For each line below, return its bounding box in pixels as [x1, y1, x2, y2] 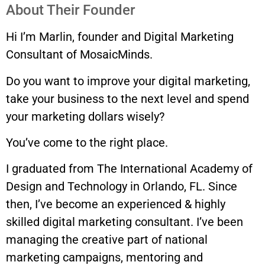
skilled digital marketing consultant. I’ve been [6, 215, 243, 230]
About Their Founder [6, 2, 135, 19]
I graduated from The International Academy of [6, 161, 253, 176]
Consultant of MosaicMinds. [6, 47, 153, 62]
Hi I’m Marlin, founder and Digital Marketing [6, 30, 234, 44]
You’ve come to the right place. [6, 135, 168, 150]
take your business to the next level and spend [6, 91, 249, 106]
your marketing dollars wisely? [6, 109, 164, 124]
